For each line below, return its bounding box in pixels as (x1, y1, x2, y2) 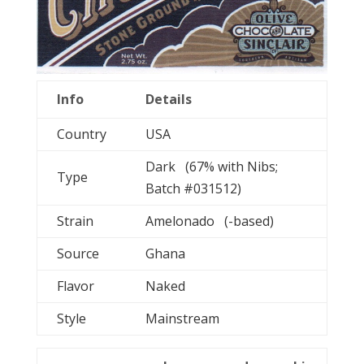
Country (56, 124, 106, 143)
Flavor (56, 276, 94, 295)
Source (56, 244, 99, 262)
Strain (56, 211, 93, 230)
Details (145, 89, 192, 108)
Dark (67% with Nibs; (145, 157, 278, 175)
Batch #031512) (145, 179, 241, 197)
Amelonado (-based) (145, 211, 274, 230)
